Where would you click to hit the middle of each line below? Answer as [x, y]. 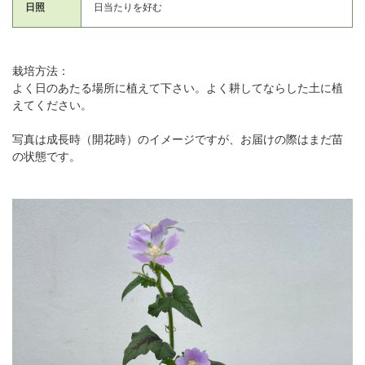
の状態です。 [46, 156]
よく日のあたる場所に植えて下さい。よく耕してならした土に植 [178, 87]
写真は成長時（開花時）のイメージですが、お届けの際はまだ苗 [178, 139]
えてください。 [52, 104]
